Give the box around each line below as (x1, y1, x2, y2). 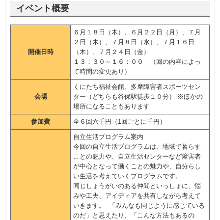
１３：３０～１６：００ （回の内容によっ (73, 58, 201, 65)
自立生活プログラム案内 (73, 133, 143, 140)
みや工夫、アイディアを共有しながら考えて (73, 192, 201, 199)
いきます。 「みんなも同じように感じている (73, 202, 205, 209)
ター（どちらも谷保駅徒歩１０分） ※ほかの (73, 93, 203, 100)
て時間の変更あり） (73, 68, 131, 75)
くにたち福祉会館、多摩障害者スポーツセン (73, 83, 201, 90)
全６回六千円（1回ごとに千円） (73, 118, 166, 125)
